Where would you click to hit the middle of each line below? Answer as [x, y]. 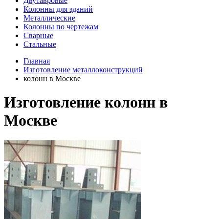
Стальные [40, 44]
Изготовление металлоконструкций [83, 70]
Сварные [38, 35]
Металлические [49, 18]
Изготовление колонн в [86, 102]
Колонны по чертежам [61, 27]
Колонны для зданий [58, 9]
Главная [37, 61]
